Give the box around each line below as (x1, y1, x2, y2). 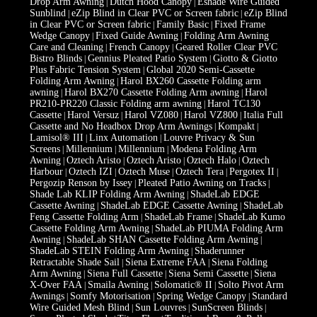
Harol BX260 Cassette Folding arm (120, 75, 261, 86)
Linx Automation (88, 132, 158, 143)
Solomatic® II (154, 279, 212, 290)
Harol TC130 (207, 98, 260, 109)
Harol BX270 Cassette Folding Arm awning (64, 86, 239, 98)
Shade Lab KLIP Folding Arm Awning (29, 188, 185, 200)
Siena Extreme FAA (125, 256, 206, 267)
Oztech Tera (175, 166, 224, 177)
